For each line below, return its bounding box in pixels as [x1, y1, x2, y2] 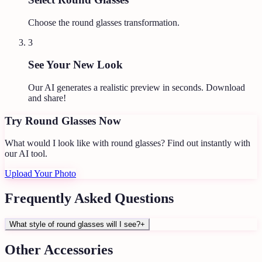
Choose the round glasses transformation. [28, 17, 180, 27]
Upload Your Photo [5, 168, 76, 179]
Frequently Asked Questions [5, 191, 174, 206]
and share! [28, 92, 66, 103]
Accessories [44, 242, 113, 258]
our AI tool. [5, 149, 47, 159]
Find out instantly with [165, 138, 250, 149]
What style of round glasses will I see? [9, 220, 140, 229]
